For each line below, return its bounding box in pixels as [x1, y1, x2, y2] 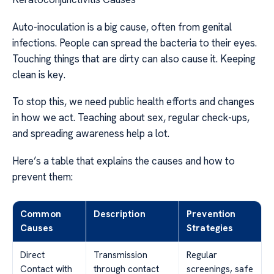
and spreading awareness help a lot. [12, 127, 169, 141]
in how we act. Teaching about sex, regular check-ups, [12, 111, 250, 125]
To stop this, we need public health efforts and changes [12, 95, 254, 109]
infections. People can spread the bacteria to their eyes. [12, 35, 257, 50]
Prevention [187, 207, 236, 220]
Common [20, 207, 61, 220]
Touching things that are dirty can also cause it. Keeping [12, 51, 256, 65]
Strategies [187, 221, 233, 234]
